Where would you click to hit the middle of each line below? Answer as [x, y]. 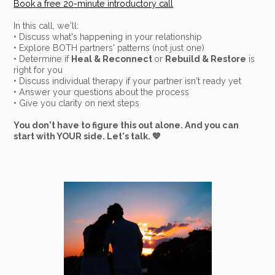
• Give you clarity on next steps [77, 103]
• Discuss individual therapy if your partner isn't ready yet [128, 81]
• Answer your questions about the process [102, 92]
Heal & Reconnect [113, 59]
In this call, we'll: [46, 25]
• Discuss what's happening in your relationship [108, 37]
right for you [38, 70]
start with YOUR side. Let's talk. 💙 [87, 136]
